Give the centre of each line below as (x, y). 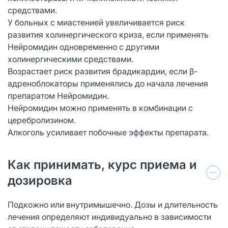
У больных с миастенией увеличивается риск (96, 22)
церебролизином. (42, 120)
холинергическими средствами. (70, 59)
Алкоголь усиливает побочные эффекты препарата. (108, 132)
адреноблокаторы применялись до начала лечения (108, 83)
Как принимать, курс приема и (102, 164)
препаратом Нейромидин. (58, 95)
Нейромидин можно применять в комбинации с (100, 108)
